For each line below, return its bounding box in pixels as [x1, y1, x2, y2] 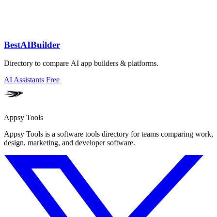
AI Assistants [4, 76, 44, 84]
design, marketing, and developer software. [4, 139, 135, 147]
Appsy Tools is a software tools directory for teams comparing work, [4, 130, 213, 139]
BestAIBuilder [4, 39, 60, 50]
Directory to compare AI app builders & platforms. [4, 59, 158, 68]
